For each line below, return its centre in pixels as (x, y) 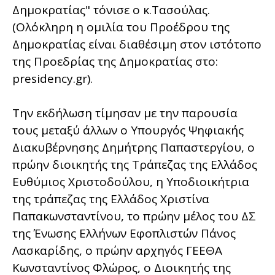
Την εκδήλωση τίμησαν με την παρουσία (125, 113)
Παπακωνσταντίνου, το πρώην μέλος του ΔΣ (134, 216)
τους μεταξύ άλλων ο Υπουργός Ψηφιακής (128, 130)
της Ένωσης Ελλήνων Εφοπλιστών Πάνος (124, 233)
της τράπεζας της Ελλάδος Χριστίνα (111, 199)
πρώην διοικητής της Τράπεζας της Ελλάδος (135, 164)
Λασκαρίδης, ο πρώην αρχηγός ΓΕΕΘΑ (117, 250)
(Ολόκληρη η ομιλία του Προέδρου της (121, 27)
